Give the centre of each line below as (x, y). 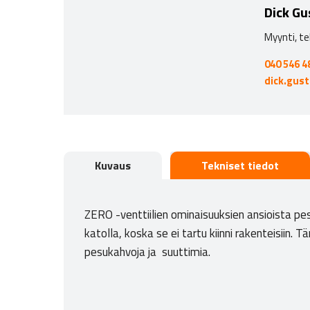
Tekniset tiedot (240, 165)
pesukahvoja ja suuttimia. (147, 252)
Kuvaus (113, 165)
